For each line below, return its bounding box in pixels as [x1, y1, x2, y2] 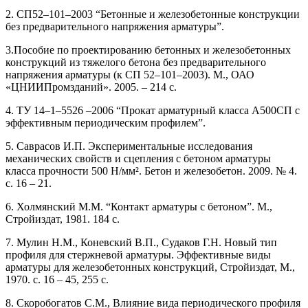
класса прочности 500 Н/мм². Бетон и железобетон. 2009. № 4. [5, 164, 297, 177]
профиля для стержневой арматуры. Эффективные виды [5, 248, 271, 261]
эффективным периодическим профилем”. [5, 116, 206, 129]
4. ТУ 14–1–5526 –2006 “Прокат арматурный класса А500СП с [5, 104, 300, 116]
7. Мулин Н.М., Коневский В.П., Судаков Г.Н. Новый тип [5, 236, 277, 248]
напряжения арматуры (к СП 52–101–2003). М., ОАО [5, 68, 254, 80]
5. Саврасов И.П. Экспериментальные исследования [5, 140, 252, 152]
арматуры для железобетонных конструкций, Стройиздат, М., [5, 261, 295, 273]
